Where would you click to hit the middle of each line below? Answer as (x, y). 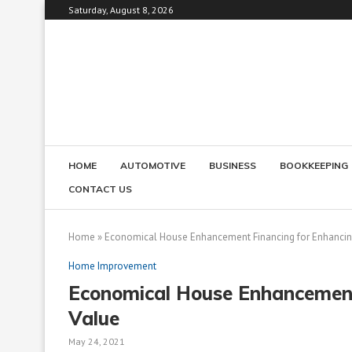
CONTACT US (100, 189)
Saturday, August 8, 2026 (121, 10)
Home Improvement (112, 266)
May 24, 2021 (97, 341)
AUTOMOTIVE (153, 165)
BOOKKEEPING (314, 165)
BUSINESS (233, 165)
